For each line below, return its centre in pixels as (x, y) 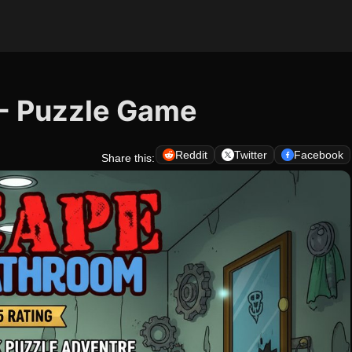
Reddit (191, 155)
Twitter (251, 155)
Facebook (319, 155)
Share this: (128, 158)
